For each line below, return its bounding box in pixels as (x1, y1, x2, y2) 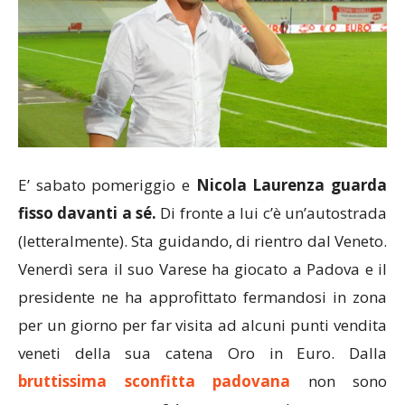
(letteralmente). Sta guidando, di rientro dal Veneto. (18, 230, 387, 251)
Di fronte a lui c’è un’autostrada (156, 202, 387, 223)
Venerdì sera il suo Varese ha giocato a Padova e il (18, 258, 387, 279)
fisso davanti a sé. (18, 202, 156, 223)
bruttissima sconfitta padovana (18, 370, 290, 391)
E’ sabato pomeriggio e (18, 174, 196, 195)
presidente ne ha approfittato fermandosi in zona (18, 286, 387, 307)
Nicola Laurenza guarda (195, 174, 388, 195)
